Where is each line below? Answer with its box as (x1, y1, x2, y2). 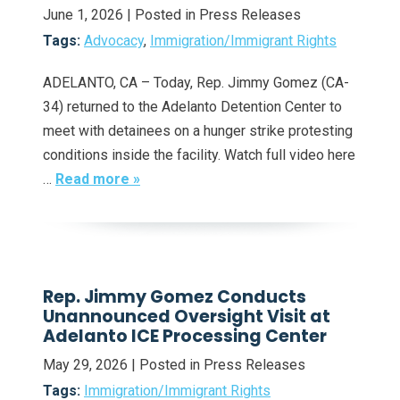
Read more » (55, 171, 140, 188)
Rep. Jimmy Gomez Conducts (43, 285, 306, 310)
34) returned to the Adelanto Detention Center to (43, 98, 342, 116)
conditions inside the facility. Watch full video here (43, 146, 355, 164)
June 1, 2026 (43, 6, 123, 24)
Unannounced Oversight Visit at (43, 304, 330, 329)
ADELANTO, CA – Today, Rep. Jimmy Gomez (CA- (43, 74, 349, 92)
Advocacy (84, 32, 144, 50)
